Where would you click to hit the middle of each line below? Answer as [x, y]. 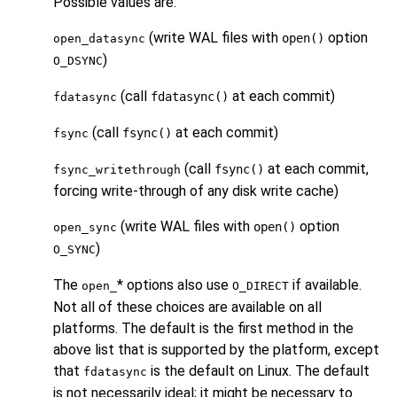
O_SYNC [74, 250]
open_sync [85, 228]
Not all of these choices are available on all [187, 307]
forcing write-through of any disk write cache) [196, 191]
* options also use [175, 285]
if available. [325, 285]
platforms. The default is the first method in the [203, 329]
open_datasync [99, 39]
